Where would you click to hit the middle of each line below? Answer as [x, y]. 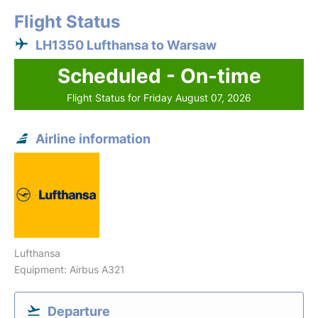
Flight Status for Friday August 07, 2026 [159, 97]
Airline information [93, 138]
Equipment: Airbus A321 [70, 269]
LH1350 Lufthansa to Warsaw [126, 45]
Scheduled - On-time [159, 76]
